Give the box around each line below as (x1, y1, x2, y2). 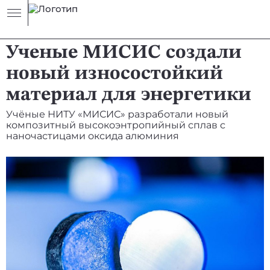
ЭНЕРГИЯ (67, 17, 113, 29)
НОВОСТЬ (13, 17, 61, 29)
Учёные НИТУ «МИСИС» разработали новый (6, 108, 228, 120)
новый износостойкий (6, 64, 223, 84)
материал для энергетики (6, 86, 251, 105)
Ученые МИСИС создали (6, 43, 242, 63)
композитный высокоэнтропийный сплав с (6, 119, 225, 131)
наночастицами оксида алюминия (6, 130, 179, 142)
